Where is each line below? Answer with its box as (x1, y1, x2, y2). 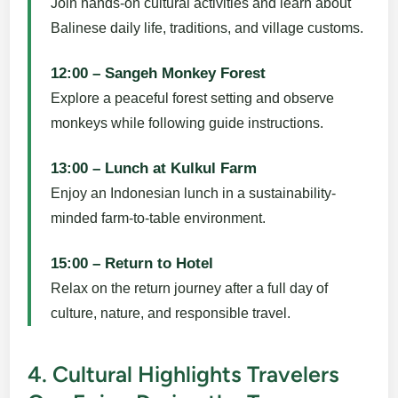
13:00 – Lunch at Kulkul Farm (51, 159, 258, 177)
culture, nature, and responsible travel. (51, 305, 291, 321)
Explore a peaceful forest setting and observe (51, 90, 335, 106)
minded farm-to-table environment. (51, 210, 267, 226)
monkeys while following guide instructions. (51, 115, 324, 131)
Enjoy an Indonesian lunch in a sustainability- (51, 185, 337, 201)
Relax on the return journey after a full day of (51, 280, 329, 296)
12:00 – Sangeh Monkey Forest (51, 64, 267, 82)
